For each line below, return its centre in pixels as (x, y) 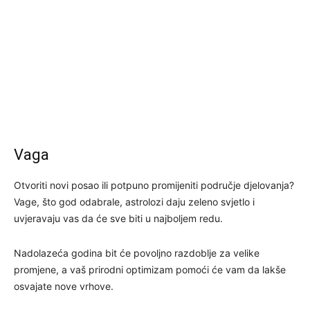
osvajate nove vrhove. (64, 286)
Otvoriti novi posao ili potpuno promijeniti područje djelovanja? (154, 185)
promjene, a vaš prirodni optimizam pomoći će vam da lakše (150, 269)
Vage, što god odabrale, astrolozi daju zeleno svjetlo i (134, 201)
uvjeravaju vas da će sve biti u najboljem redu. (118, 218)
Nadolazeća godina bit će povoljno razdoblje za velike (137, 253)
